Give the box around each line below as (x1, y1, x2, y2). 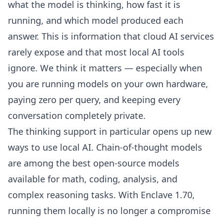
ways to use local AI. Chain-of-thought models (8, 141, 202, 153)
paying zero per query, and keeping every (8, 94, 180, 106)
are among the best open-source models (8, 157, 179, 169)
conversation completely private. (8, 110, 146, 121)
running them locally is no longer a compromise (8, 205, 211, 217)
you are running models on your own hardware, (8, 78, 208, 90)
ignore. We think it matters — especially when (8, 62, 202, 74)
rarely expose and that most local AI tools (8, 46, 184, 58)
